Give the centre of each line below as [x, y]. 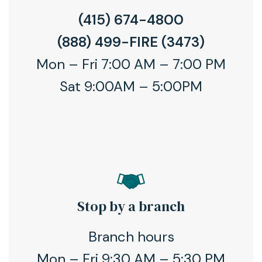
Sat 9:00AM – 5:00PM [131, 86]
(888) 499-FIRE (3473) [131, 42]
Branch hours [131, 236]
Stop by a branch [131, 206]
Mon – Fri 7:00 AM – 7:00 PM [131, 64]
